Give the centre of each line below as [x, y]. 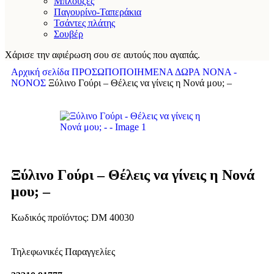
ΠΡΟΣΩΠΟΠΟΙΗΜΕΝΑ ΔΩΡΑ [137, 72]
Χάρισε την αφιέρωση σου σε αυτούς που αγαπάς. [102, 55]
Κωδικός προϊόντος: [51, 217]
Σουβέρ [68, 34]
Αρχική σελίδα [41, 72]
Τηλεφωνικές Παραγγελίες [63, 251]
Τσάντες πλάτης [84, 23]
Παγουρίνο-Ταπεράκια [98, 12]
